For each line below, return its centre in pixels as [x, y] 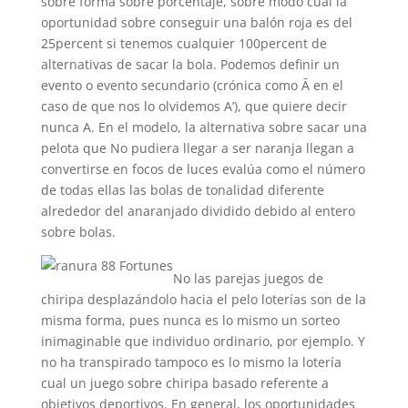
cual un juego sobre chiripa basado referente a [184, 383]
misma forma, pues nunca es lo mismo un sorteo [190, 320]
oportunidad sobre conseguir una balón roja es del [196, 22]
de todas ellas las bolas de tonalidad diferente [182, 190]
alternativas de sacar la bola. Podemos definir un [190, 64]
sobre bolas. [78, 232]
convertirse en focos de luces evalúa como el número [203, 169]
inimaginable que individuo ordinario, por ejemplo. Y [203, 341]
